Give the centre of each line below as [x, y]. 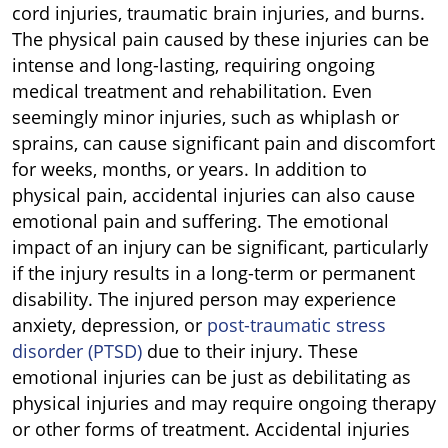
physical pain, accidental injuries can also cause [213, 195]
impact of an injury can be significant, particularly [220, 247]
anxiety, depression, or [109, 325]
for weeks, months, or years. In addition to [189, 169]
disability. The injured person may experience [204, 299]
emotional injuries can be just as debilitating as [211, 377]
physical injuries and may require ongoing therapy [224, 403]
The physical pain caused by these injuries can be [220, 39]
